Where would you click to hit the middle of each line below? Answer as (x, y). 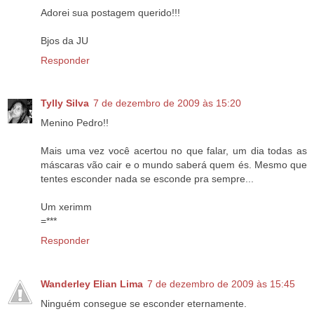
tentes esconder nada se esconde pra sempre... (147, 179)
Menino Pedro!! (75, 123)
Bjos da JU (64, 40)
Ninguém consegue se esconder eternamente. (144, 304)
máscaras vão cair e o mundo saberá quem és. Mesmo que (174, 165)
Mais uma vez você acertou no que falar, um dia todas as (174, 151)
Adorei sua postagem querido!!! (110, 12)
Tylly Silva (65, 103)
